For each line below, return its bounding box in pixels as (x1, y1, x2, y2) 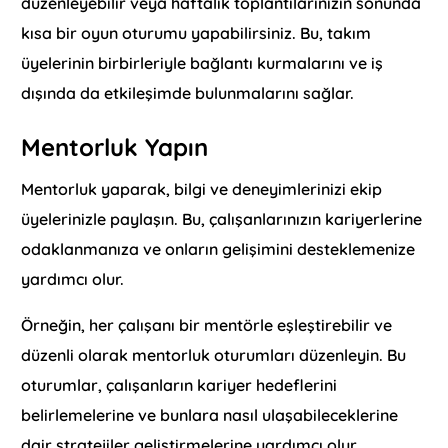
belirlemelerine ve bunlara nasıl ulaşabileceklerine (21, 404, 399, 425)
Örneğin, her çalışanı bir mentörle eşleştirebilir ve (21, 314, 393, 335)
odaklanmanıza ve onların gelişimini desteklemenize (21, 238, 416, 259)
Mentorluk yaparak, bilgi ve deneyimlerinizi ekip (21, 178, 383, 199)
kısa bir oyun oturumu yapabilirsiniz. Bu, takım (21, 22, 372, 43)
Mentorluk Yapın (21, 131, 209, 162)
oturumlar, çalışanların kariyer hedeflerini (21, 374, 338, 395)
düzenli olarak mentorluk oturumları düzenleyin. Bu (21, 344, 407, 365)
